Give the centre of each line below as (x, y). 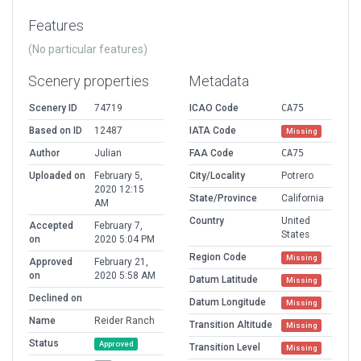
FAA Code (212, 154)
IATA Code (213, 131)
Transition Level (225, 348)
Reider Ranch (124, 321)
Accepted (51, 226)
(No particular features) (88, 50)
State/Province (223, 199)
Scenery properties (89, 81)
